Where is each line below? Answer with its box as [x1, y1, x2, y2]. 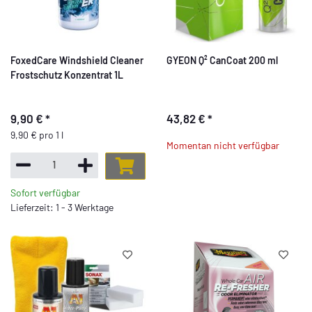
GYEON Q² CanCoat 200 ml [166, 54, 278, 66]
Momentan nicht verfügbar [166, 139, 279, 151]
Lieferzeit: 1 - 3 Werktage [10, 201, 114, 213]
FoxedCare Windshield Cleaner [10, 54, 143, 66]
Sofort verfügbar [10, 186, 80, 198]
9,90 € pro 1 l [10, 129, 63, 141]
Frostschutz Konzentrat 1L [10, 68, 123, 81]
